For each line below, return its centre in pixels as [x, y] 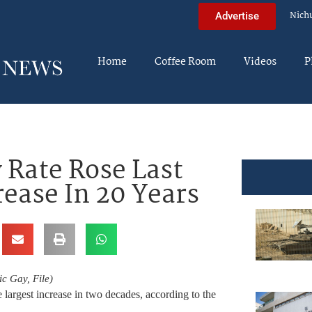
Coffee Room [185, 62]
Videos [260, 62]
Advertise [237, 16]
